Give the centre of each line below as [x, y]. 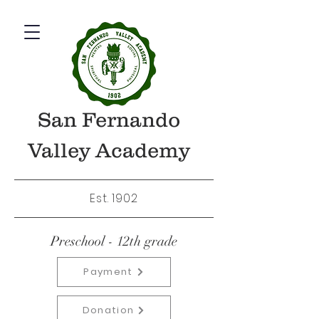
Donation [108, 310]
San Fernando [109, 120]
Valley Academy [109, 150]
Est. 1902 [114, 198]
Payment [108, 272]
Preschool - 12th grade [114, 241]
